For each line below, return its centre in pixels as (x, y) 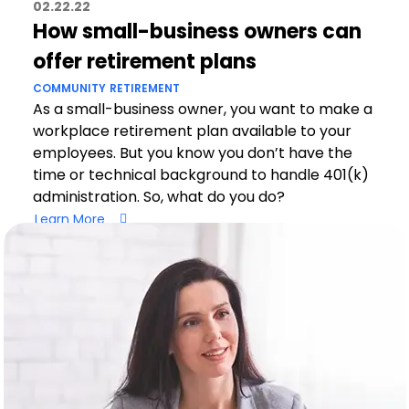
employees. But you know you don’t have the (192, 153)
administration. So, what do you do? (158, 197)
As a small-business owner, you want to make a (202, 109)
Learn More (69, 219)
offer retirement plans (144, 62)
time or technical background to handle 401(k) (200, 175)
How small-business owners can (197, 31)
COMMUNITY (69, 88)
